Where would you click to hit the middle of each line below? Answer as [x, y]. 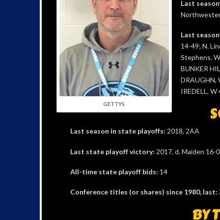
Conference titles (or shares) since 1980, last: [144, 192]
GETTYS [114, 104]
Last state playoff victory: [112, 151]
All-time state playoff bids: [115, 172]
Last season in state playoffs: [118, 131]
